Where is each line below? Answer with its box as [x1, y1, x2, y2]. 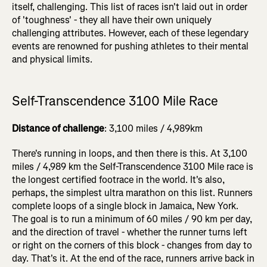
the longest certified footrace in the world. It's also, [12, 173, 225, 187]
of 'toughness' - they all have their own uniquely [12, 14, 212, 27]
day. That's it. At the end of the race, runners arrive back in [12, 252, 254, 265]
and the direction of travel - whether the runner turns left [12, 226, 247, 239]
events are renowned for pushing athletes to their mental [12, 40, 249, 53]
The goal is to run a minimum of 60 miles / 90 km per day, [12, 213, 252, 226]
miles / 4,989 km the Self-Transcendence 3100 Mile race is [12, 160, 253, 173]
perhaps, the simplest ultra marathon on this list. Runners [12, 187, 253, 200]
